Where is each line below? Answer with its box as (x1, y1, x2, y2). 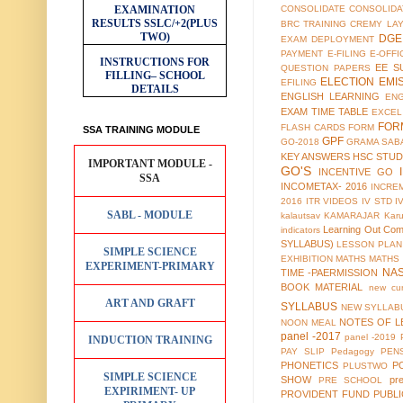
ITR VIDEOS (305, 196, 359, 207)
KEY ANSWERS (281, 151, 351, 163)
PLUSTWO (342, 361, 388, 372)
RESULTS (92, 16, 141, 30)
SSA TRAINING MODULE (83, 123, 200, 135)
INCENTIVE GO (318, 166, 393, 178)
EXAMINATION (114, 3, 195, 16)
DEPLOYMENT (310, 34, 374, 45)
